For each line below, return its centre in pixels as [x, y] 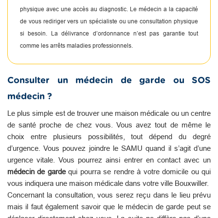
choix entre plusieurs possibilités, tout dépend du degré [109, 136]
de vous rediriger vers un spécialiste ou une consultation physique [109, 21]
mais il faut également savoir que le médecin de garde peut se [109, 206]
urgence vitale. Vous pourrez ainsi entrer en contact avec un [109, 160]
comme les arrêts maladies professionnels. [76, 45]
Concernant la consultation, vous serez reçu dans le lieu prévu [109, 195]
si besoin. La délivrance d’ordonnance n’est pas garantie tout [109, 33]
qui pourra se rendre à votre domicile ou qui [138, 171]
